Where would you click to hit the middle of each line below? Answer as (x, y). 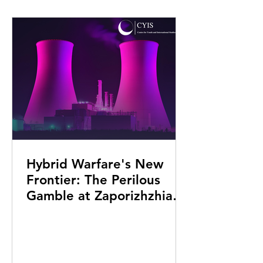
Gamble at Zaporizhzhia (100, 196)
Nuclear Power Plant (90, 212)
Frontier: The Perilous (93, 180)
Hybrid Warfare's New (95, 164)
